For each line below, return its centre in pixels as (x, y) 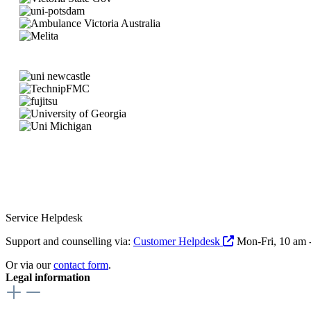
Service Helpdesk (44, 217)
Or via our (30, 264)
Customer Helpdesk (178, 241)
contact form (81, 264)
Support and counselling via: (69, 241)
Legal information (48, 277)
